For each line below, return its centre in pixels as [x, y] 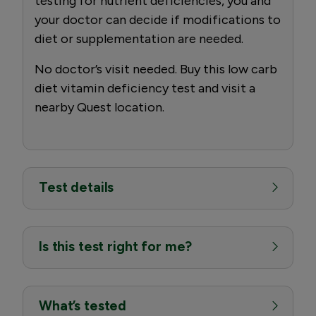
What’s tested [83, 305]
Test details [77, 187]
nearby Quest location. [99, 107]
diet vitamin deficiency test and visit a [145, 88]
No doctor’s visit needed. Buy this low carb [156, 69]
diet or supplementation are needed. [139, 38]
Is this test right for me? [116, 246]
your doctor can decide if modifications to [158, 19]
